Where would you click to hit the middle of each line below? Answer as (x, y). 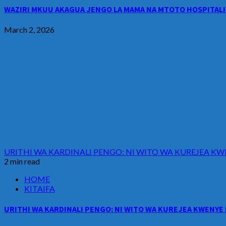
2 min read (22, 161)
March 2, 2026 (29, 30)
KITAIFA (40, 189)
